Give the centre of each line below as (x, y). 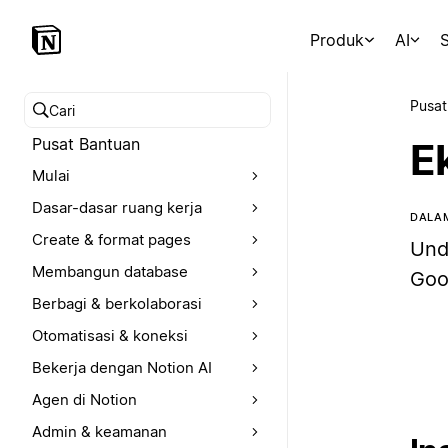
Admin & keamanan (99, 431)
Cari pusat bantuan (105, 121)
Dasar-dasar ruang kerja (117, 207)
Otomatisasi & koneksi (110, 335)
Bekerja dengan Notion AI (122, 367)
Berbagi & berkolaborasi (117, 303)
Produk (337, 40)
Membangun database (110, 271)
